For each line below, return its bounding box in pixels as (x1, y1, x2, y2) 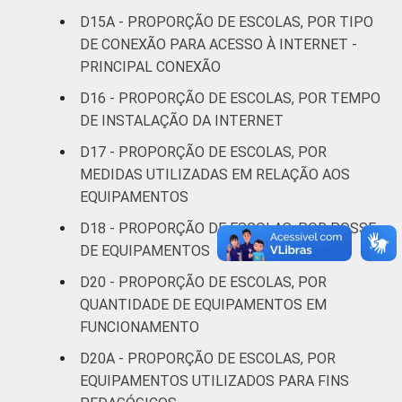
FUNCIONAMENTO (80, 318, 199, 336)
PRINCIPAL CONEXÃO (80, 57, 221, 75)
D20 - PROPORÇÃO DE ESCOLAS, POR (80, 273, 327, 291)
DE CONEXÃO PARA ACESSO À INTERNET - (80, 35, 357, 53)
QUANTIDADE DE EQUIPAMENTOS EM (80, 295, 327, 313)
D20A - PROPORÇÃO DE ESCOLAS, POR (80, 349, 336, 367)
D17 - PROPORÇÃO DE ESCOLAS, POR (80, 143, 327, 161)
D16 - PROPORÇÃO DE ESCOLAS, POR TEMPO (80, 89, 380, 107)
